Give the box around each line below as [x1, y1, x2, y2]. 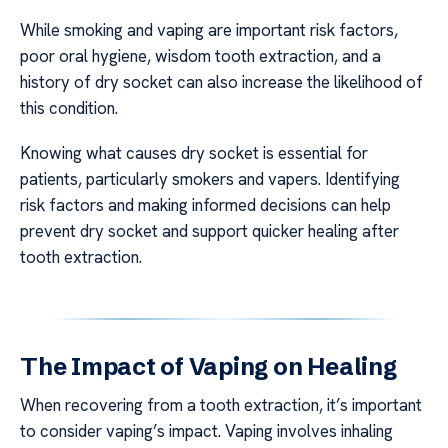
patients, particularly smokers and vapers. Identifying [20, 167, 400, 190]
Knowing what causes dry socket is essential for [20, 141, 368, 164]
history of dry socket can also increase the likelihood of [20, 71, 423, 94]
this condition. [20, 97, 118, 120]
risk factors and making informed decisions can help [20, 193, 391, 216]
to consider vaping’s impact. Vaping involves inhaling [20, 419, 393, 442]
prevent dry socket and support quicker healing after [20, 219, 399, 242]
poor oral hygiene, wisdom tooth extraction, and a [20, 45, 381, 68]
